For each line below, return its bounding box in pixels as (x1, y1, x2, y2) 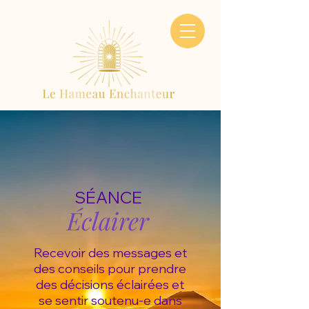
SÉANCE (74, 187, 142, 208)
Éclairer (67, 204, 149, 237)
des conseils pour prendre (34, 261, 186, 277)
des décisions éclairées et (36, 277, 184, 292)
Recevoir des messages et (33, 245, 187, 261)
